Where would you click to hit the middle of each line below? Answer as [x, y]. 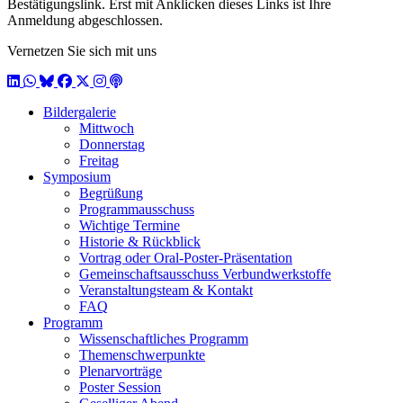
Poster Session [120, 388]
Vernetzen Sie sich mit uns [82, 51]
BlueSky [63, 81]
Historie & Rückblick [140, 242]
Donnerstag [112, 145]
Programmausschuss [137, 210]
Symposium [77, 177]
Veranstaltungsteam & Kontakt [166, 291]
